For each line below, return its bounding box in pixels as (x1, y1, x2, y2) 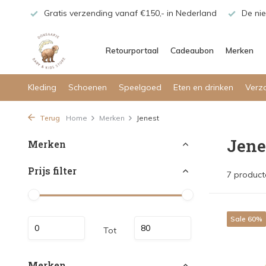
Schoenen (68, 82, 107, 93)
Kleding (28, 82, 56, 93)
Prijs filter (28, 164, 77, 177)
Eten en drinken (173, 82, 233, 93)
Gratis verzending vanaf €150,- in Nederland (42, 8, 217, 18)
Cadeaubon (170, 45, 214, 56)
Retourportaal (106, 45, 159, 56)
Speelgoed (119, 82, 161, 93)
